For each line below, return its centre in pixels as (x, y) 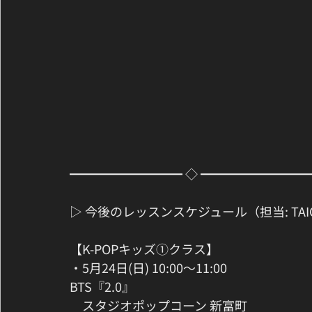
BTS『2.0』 (102, 287)
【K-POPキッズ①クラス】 (144, 249)
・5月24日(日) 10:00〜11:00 (155, 268)
